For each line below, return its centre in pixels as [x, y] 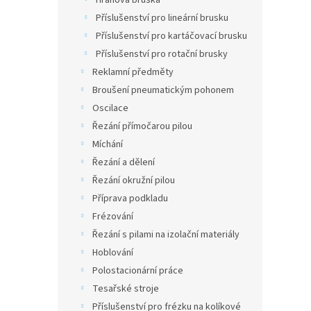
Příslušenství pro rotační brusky [162, 54]
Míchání [108, 144]
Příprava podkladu [130, 199]
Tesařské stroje [126, 289]
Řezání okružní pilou [134, 180]
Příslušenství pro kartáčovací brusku [171, 36]
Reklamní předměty [133, 72]
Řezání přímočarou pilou [142, 126]
